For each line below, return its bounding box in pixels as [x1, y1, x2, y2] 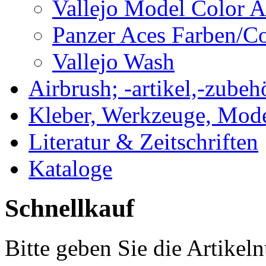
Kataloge [28, 156, 112, 182]
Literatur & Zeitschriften [28, 129, 258, 155]
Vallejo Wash [52, 49, 175, 75]
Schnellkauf [5, 194, 134, 223]
